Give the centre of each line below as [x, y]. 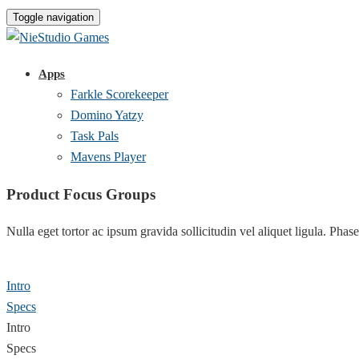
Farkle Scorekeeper [119, 94]
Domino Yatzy [107, 115]
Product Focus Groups [81, 194]
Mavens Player [108, 157]
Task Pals [95, 136]
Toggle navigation [53, 17]
